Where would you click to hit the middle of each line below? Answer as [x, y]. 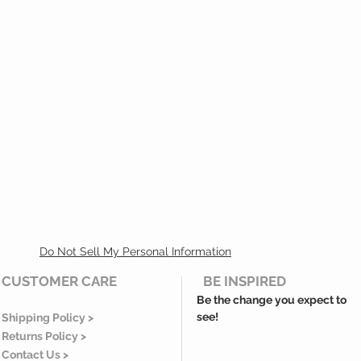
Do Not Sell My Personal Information [135, 251]
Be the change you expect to [272, 300]
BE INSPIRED [241, 281]
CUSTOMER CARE [59, 281]
